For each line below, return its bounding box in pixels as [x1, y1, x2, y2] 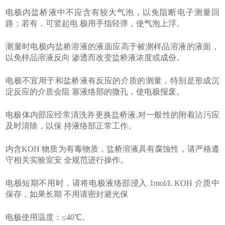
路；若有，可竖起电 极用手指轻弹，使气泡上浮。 [6, 19, 185, 28]
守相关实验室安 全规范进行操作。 [6, 156, 129, 164]
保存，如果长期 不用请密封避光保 [6, 190, 129, 198]
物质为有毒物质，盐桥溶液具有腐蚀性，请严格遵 [40, 145, 219, 154]
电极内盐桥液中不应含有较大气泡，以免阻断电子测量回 [6, 8, 219, 17]
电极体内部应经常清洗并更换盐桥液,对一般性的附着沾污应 [6, 110, 219, 120]
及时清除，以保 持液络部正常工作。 [6, 122, 137, 130]
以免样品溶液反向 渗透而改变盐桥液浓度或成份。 [6, 53, 185, 62]
